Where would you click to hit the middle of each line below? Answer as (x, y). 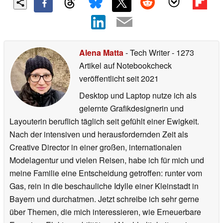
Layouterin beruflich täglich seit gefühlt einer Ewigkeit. (104, 121)
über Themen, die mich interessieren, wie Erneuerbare (105, 212)
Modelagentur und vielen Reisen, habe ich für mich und (107, 160)
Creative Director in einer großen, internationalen (96, 147)
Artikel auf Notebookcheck (125, 65)
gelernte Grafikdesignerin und (131, 108)
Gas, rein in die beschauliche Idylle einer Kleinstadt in (104, 186)
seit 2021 (142, 78)
